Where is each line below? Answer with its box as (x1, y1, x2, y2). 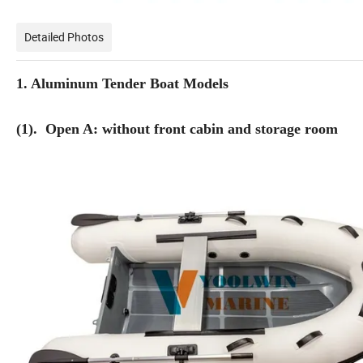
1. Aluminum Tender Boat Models (16, 75, 228, 92)
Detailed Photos (24, 28, 104, 45)
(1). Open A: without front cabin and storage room (16, 120, 338, 137)
